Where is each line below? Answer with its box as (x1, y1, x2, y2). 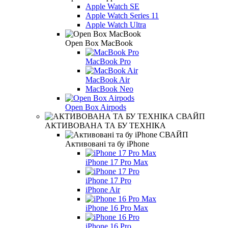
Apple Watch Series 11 (85, 11, 159, 20)
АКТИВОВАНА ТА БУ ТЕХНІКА (45, 121, 166, 130)
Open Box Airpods (65, 102, 126, 111)
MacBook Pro (85, 56, 131, 66)
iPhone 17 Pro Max (85, 157, 148, 166)
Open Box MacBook (65, 38, 133, 47)
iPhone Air (85, 185, 120, 194)
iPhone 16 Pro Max (85, 203, 148, 212)
